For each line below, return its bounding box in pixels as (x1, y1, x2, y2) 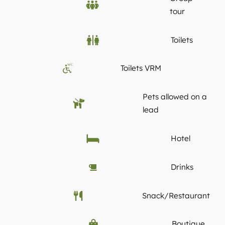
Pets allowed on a (143, 92, 207, 102)
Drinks (171, 162, 194, 172)
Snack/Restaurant (142, 190, 210, 200)
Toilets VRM (121, 63, 162, 73)
